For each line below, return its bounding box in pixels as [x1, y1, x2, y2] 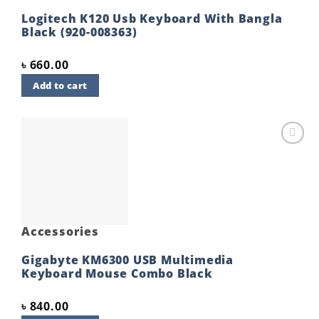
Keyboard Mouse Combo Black [21, 266, 213, 282]
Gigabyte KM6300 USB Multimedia [21, 252, 234, 268]
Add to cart [33, 79, 88, 93]
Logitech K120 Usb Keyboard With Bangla [21, 11, 283, 27]
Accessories [21, 224, 99, 240]
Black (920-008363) [21, 24, 137, 41]
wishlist [262, 158, 301, 169]
